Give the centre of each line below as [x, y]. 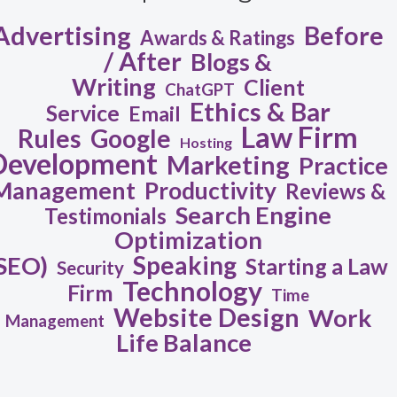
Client [274, 87]
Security [91, 268]
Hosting [206, 143]
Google [131, 139]
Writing [113, 87]
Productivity [211, 191]
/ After [143, 62]
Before [344, 36]
